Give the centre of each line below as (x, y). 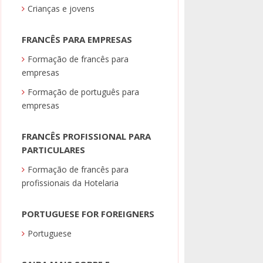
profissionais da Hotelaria (70, 183)
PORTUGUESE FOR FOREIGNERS (88, 214)
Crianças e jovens (61, 9)
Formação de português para (84, 92)
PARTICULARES (54, 150)
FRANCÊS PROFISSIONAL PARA (87, 136)
